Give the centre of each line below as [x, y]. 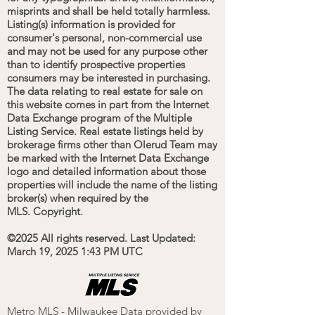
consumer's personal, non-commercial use [104, 38]
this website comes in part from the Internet [108, 104]
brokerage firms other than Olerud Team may [112, 144]
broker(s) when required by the [78, 198]
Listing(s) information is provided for [91, 24]
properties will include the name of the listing [112, 185]
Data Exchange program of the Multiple [99, 118]
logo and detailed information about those [107, 171]
